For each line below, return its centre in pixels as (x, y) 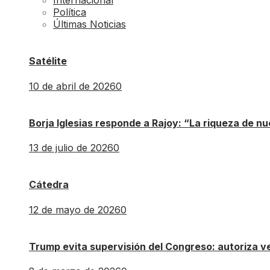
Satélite (48, 61)
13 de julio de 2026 (71, 148)
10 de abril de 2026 (72, 86)
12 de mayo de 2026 (75, 209)
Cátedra (49, 185)
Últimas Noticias (89, 24)
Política (70, 12)
